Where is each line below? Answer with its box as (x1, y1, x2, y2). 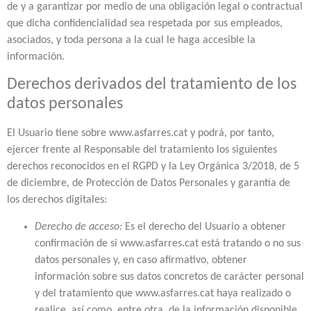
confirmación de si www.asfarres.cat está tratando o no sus (35, 237, 301, 249)
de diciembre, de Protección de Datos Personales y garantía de (7, 178, 290, 190)
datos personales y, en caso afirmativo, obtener (35, 254, 247, 266)
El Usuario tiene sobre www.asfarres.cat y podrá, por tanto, (7, 128, 274, 140)
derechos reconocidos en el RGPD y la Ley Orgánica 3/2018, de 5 (7, 161, 299, 173)
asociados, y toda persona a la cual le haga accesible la (7, 34, 255, 46)
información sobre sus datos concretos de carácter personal (35, 271, 304, 283)
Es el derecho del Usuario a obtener (122, 221, 286, 233)
